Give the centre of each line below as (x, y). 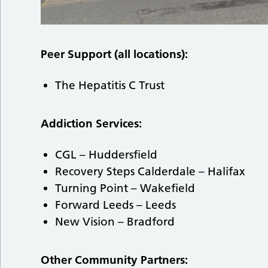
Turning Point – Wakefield (127, 188)
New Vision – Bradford (117, 222)
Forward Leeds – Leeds (117, 205)
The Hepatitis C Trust (112, 86)
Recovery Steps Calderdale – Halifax (152, 172)
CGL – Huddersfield (108, 155)
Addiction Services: (92, 124)
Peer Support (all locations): (115, 54)
